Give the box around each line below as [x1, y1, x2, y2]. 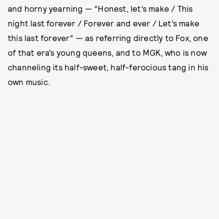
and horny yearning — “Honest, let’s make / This [8, 3, 193, 13]
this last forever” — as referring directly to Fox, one [8, 33, 208, 43]
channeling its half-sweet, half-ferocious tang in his [8, 62, 209, 72]
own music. [8, 77, 50, 87]
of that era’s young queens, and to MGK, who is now [8, 47, 207, 57]
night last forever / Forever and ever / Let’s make [8, 18, 200, 28]
